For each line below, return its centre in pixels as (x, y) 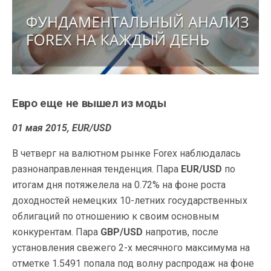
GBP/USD (122, 232)
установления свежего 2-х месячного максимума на (131, 247)
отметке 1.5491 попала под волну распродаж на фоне (133, 263)
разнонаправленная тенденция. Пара (96, 169)
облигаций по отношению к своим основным (116, 216)
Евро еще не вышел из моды (89, 103)
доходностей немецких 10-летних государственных (130, 200)
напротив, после (181, 232)
